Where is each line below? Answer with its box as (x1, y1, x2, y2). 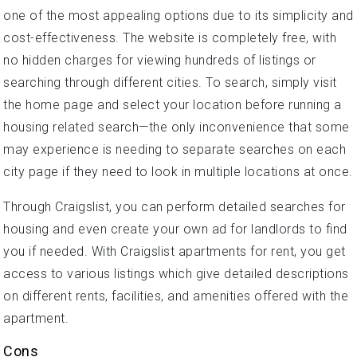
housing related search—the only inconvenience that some (3, 120, 350, 135)
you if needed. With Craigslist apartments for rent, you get (3, 244, 346, 259)
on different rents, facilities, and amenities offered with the (3, 288, 348, 304)
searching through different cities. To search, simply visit (3, 75, 337, 90)
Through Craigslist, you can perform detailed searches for (3, 199, 346, 214)
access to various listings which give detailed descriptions (3, 266, 349, 281)
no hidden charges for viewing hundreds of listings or (3, 53, 316, 68)
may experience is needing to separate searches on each (3, 142, 346, 157)
